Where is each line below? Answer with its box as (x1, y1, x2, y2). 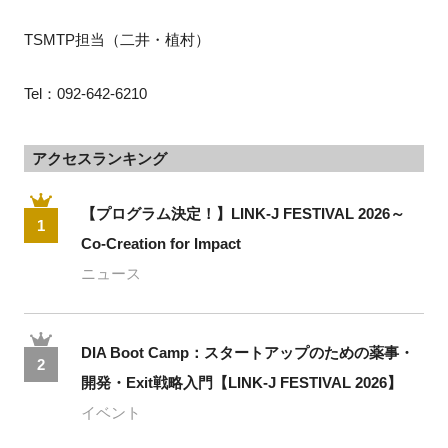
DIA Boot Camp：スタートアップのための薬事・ (81, 343, 415, 361)
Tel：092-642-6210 (23, 85, 147, 102)
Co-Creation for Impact (81, 234, 242, 252)
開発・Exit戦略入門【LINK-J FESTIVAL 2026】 (81, 373, 403, 391)
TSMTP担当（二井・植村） (23, 31, 210, 48)
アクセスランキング (31, 149, 167, 167)
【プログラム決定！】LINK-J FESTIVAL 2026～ (81, 204, 406, 222)
